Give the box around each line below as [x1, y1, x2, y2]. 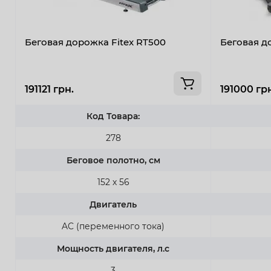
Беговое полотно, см [66, 154, 160, 166]
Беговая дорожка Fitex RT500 [25, 36, 166, 48]
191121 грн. [25, 83, 74, 95]
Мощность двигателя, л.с [57, 243, 169, 254]
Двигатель [90, 198, 137, 210]
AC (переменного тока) [62, 220, 165, 232]
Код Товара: [87, 110, 140, 122]
